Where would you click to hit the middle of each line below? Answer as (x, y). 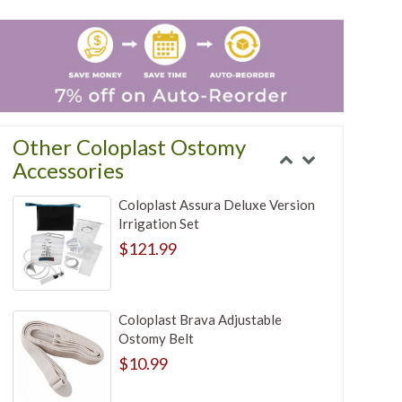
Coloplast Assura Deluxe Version (216, 205)
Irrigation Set (158, 224)
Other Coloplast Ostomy (130, 147)
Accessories (69, 170)
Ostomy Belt (156, 339)
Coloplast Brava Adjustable (200, 320)
